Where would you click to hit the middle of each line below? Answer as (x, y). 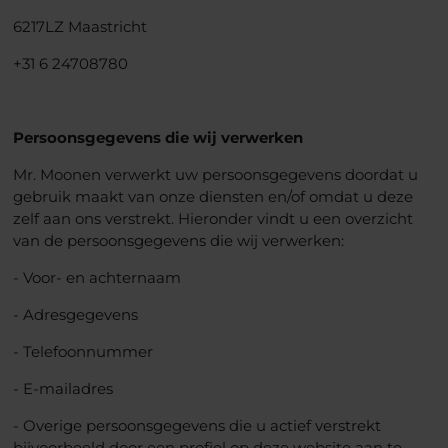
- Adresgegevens (75, 314)
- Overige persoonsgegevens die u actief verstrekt (196, 425)
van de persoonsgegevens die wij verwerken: (178, 240)
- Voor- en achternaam (96, 277)
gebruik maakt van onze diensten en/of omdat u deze (212, 196)
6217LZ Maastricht (79, 26)
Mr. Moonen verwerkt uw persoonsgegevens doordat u (215, 174)
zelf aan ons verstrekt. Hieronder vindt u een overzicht (212, 218)
